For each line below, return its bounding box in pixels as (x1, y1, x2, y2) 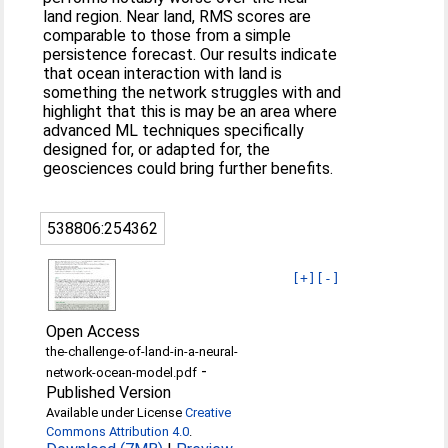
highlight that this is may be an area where (43, 102, 338, 121)
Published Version (46, 383, 172, 402)
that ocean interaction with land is (43, 64, 283, 83)
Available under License (46, 405, 186, 420)
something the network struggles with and (43, 83, 342, 102)
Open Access (46, 322, 141, 341)
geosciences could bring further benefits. (43, 159, 334, 178)
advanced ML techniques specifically (43, 121, 305, 140)
